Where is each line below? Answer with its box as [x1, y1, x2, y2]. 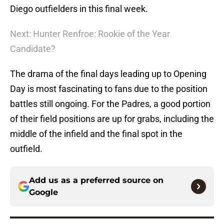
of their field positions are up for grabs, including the [10, 113, 214, 124]
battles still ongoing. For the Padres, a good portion [10, 98, 210, 109]
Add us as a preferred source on [29, 175, 163, 185]
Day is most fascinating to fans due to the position [10, 83, 207, 94]
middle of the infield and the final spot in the [10, 128, 182, 139]
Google [29, 187, 58, 197]
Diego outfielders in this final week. [10, 3, 148, 14]
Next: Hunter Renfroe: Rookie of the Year [10, 28, 170, 39]
